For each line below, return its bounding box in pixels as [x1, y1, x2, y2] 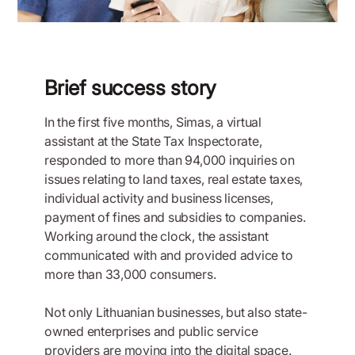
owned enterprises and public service [44, 323, 258, 339]
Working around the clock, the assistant [44, 227, 269, 244]
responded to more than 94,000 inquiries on [44, 151, 295, 168]
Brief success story [44, 74, 217, 100]
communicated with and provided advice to [44, 246, 293, 263]
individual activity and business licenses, [44, 189, 273, 206]
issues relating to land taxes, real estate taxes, [44, 170, 303, 187]
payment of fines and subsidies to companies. [44, 208, 306, 225]
